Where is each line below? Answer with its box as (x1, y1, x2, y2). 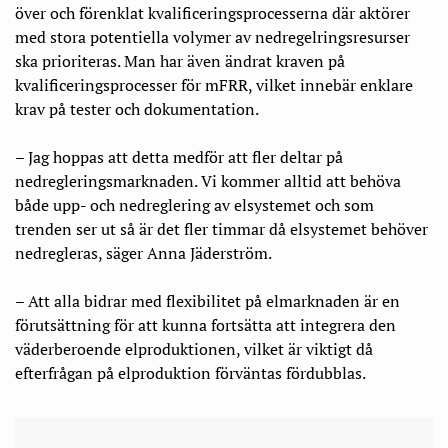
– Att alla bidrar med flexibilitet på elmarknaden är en (15, 290, 400, 313)
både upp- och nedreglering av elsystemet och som (15, 194, 374, 217)
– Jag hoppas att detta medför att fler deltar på (15, 146, 343, 169)
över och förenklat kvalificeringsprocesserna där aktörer (15, 2, 410, 25)
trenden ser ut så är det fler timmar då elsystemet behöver (15, 218, 428, 241)
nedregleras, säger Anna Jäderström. (15, 242, 272, 265)
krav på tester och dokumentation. (15, 98, 259, 121)
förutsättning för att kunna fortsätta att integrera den (15, 314, 396, 337)
